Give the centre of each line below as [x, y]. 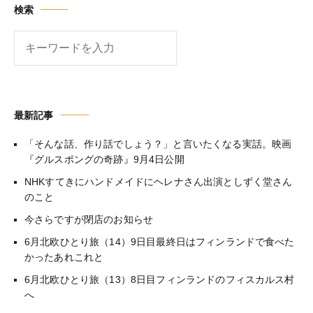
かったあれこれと [64, 257]
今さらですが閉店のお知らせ [89, 219]
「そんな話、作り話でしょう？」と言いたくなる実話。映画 [158, 144]
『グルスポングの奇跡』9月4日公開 [104, 159]
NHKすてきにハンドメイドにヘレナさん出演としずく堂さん [159, 181]
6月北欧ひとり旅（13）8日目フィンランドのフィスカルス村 [160, 279]
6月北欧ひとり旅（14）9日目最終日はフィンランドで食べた [160, 241]
